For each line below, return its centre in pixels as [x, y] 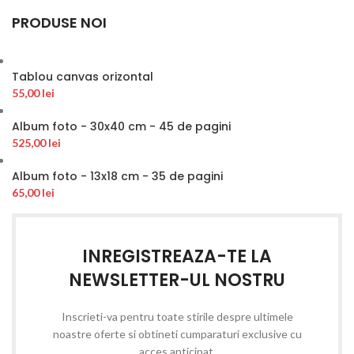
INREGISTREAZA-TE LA [177, 256]
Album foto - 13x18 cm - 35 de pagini [117, 176]
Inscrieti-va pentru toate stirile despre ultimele [177, 316]
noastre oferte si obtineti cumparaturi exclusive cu [177, 333]
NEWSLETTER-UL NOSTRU [177, 280]
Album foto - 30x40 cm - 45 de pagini [121, 126]
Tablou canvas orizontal [83, 76]
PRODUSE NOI [59, 22]
